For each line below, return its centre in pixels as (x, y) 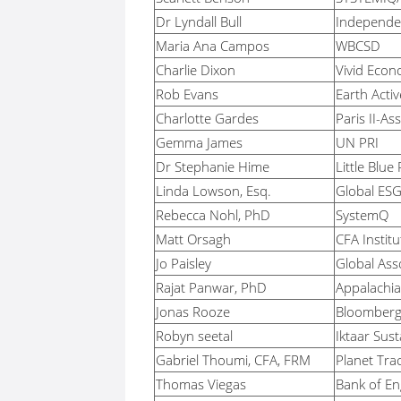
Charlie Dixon (196, 69)
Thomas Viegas (201, 384)
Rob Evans (187, 94)
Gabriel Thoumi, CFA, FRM (233, 359)
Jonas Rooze (193, 311)
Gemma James (199, 142)
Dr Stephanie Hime (213, 166)
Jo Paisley (183, 263)
